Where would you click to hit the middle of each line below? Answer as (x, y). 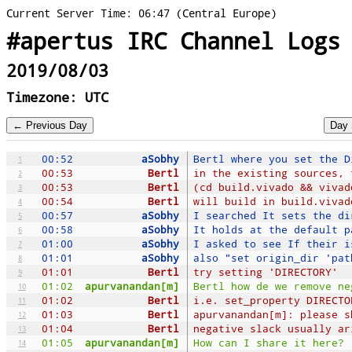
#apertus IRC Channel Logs (173, 41)
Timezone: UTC (57, 97)
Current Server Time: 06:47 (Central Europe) (141, 13)
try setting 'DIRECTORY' (266, 271)
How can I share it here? (269, 342)
